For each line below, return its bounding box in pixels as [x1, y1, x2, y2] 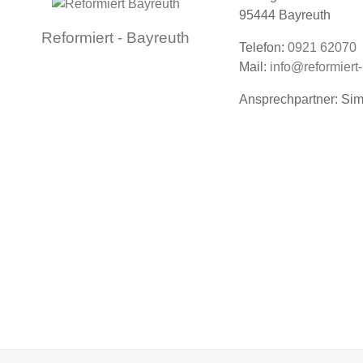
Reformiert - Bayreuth [41, 29, 190, 47]
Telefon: [239, 40, 288, 54]
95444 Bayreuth [239, 7, 331, 22]
